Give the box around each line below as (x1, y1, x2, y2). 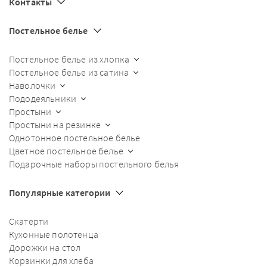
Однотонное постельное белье (9, 132, 141, 144)
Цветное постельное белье (9, 145, 123, 157)
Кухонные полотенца (9, 228, 98, 240)
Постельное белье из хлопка (9, 53, 130, 65)
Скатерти (9, 215, 49, 227)
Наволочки (9, 79, 56, 91)
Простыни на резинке (9, 119, 101, 131)
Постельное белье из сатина (9, 66, 129, 78)
